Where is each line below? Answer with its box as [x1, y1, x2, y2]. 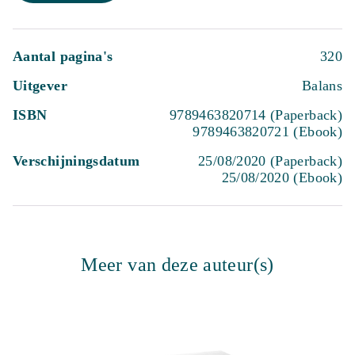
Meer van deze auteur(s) [81, 254, 274, 276]
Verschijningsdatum [13, 153, 140, 169]
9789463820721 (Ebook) [193, 124, 342, 139]
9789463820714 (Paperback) [170, 107, 342, 123]
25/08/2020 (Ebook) [221, 170, 342, 185]
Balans [301, 78, 342, 94]
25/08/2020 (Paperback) [198, 153, 342, 169]
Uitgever [13, 78, 67, 94]
